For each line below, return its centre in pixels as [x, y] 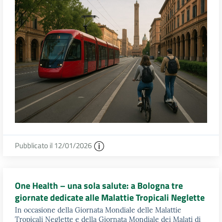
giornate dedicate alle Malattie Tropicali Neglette [110, 197]
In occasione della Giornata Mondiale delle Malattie [98, 210]
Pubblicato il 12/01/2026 [54, 145]
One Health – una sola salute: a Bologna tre [99, 185]
